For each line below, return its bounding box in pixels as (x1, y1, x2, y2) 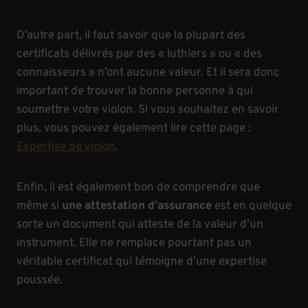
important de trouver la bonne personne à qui (16, 83, 253, 99)
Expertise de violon (16, 139, 115, 155)
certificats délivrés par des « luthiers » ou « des (16, 46, 262, 62)
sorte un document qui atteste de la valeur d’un (16, 217, 263, 232)
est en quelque (212, 198, 291, 214)
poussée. (16, 272, 63, 288)
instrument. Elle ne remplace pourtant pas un (16, 235, 252, 251)
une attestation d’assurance (62, 198, 212, 214)
